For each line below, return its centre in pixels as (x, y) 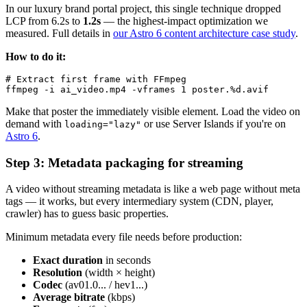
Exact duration (68, 260)
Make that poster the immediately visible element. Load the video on (153, 111)
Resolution (58, 273)
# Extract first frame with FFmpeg (96, 79)
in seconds (127, 260)
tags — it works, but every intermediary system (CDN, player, (139, 201)
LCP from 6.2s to (44, 21)
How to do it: (36, 56)
